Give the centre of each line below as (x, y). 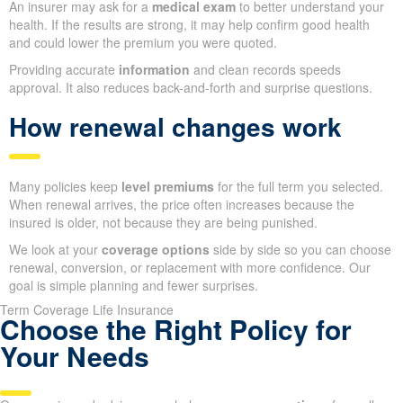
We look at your (55, 250)
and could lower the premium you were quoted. (143, 43)
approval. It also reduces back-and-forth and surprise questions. (191, 88)
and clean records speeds (265, 70)
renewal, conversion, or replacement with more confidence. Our (190, 268)
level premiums (168, 187)
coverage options (156, 250)
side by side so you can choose (300, 250)
